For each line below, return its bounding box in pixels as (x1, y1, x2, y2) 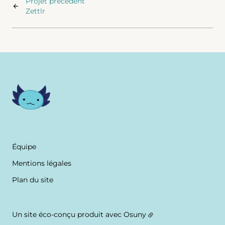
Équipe (12, 142, 36, 151)
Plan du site (12, 175, 53, 184)
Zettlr (26, 7, 45, 16)
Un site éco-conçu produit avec (12, 210, 124, 219)
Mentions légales (12, 159, 71, 168)
